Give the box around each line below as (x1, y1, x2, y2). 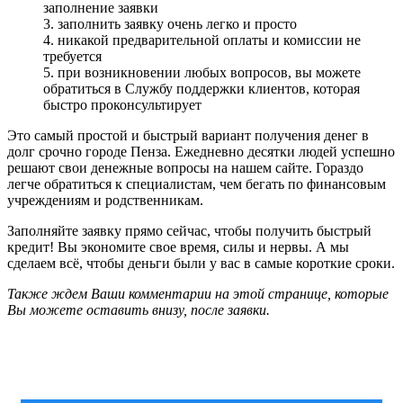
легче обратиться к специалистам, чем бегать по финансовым (7, 175, 386, 192)
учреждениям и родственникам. (7, 192, 203, 208)
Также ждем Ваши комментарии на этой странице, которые (7, 285, 389, 301)
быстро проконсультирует (43, 96, 201, 112)
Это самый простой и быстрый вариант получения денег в (7, 127, 369, 143)
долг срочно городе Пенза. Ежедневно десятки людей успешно (7, 143, 395, 159)
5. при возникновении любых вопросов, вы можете (43, 64, 361, 80)
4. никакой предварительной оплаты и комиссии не (43, 31, 361, 48)
